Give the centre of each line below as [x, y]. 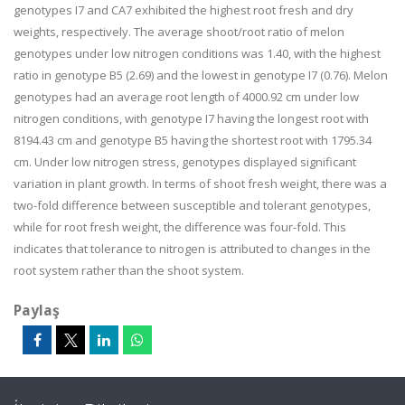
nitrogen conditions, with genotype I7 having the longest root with [191, 118]
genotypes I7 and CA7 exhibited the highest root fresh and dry [184, 10]
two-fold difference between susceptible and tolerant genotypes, [192, 205]
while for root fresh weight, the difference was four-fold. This [180, 227]
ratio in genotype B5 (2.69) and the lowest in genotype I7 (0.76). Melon [201, 75]
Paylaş [37, 310]
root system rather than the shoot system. [129, 270]
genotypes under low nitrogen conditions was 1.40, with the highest [197, 53]
